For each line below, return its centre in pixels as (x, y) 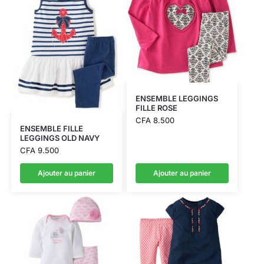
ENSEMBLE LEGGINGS (176, 99)
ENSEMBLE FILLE (51, 129)
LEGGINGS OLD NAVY (60, 138)
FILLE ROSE (156, 108)
